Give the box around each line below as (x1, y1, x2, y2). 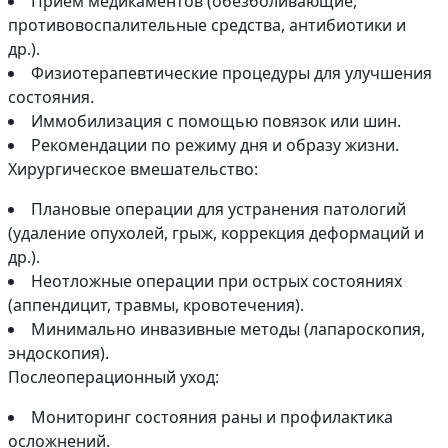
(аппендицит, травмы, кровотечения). (8, 293, 304, 316)
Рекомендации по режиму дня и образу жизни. (31, 133, 399, 156)
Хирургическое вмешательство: (8, 157, 258, 180)
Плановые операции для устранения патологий (31, 197, 406, 220)
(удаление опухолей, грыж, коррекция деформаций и (8, 221, 424, 244)
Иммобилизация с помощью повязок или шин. (31, 109, 401, 132)
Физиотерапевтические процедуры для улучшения (31, 61, 432, 84)
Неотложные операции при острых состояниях (31, 269, 402, 292)
